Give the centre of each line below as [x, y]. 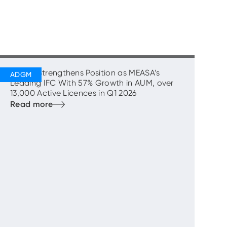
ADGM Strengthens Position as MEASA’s [85, 73]
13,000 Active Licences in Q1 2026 [73, 93]
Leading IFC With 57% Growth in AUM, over [92, 83]
